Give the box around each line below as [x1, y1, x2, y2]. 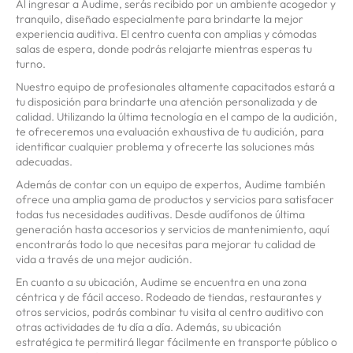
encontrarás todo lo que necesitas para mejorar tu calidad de [16, 237, 316, 252]
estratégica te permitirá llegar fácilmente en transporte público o [16, 335, 337, 350]
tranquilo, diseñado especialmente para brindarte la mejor [16, 12, 303, 27]
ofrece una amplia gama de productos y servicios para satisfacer [16, 192, 334, 207]
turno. [16, 57, 46, 72]
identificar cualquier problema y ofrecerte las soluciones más [16, 139, 314, 154]
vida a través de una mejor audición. [16, 252, 192, 267]
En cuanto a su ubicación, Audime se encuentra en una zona [16, 275, 307, 290]
